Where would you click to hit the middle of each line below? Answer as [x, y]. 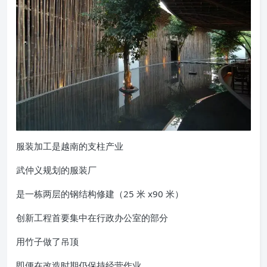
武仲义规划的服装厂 [56, 170]
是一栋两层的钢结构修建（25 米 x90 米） [100, 194]
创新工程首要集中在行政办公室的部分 [92, 218]
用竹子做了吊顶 [47, 242]
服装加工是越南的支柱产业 [70, 146]
